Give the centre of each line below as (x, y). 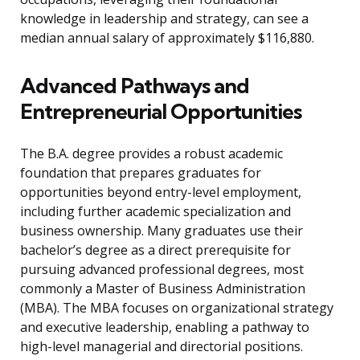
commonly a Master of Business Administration (163, 289)
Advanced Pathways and (135, 86)
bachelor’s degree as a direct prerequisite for (155, 250)
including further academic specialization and (155, 212)
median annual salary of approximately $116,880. (167, 38)
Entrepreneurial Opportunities (161, 112)
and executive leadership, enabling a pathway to (165, 327)
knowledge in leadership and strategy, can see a (164, 19)
